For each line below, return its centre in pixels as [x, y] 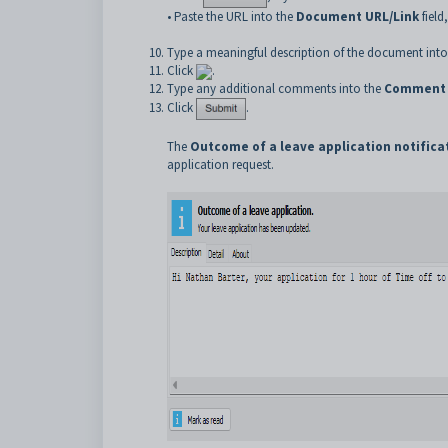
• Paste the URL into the [231, 16]
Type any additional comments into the [275, 88]
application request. [220, 165]
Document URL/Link [357, 16]
